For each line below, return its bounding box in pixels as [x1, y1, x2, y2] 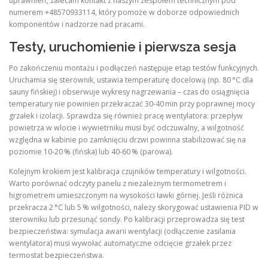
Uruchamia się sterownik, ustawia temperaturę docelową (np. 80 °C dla [9, 74, 253, 85]
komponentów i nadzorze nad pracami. [9, 19, 145, 30]
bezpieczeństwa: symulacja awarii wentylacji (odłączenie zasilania [9, 226, 236, 236]
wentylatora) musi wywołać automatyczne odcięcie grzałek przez [9, 237, 232, 248]
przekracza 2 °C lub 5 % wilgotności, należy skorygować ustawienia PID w [9, 202, 258, 212]
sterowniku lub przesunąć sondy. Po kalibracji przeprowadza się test [9, 214, 245, 224]
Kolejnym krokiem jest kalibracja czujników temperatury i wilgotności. [9, 166, 246, 176]
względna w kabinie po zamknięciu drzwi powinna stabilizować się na [9, 134, 246, 145]
